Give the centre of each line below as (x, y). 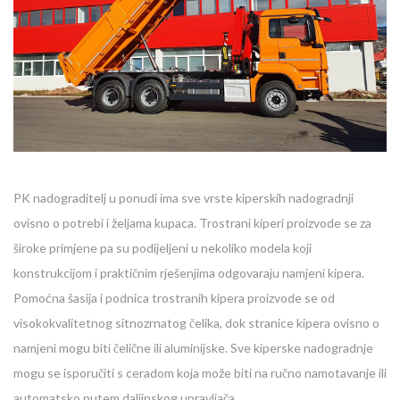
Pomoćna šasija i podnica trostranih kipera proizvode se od (174, 297)
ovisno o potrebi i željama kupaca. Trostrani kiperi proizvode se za (192, 222)
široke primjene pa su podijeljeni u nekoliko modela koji (162, 247)
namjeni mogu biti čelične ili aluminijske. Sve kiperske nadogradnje (193, 347)
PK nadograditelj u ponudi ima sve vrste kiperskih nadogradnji (183, 197)
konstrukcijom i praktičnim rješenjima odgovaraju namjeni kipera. (189, 272)
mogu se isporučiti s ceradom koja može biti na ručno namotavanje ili (200, 372)
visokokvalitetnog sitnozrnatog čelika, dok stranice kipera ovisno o (196, 322)
